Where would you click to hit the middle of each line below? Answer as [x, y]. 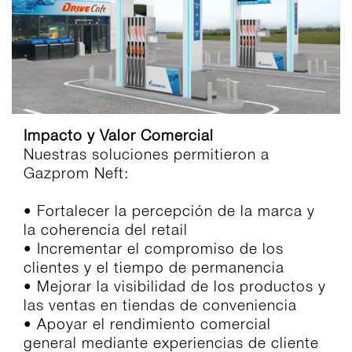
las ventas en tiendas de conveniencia [160, 305]
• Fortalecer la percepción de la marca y [169, 211]
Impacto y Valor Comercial [119, 136]
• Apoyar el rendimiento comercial [147, 324]
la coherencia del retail [106, 230]
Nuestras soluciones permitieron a [147, 154]
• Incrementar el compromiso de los [154, 249]
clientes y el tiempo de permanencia [154, 268]
